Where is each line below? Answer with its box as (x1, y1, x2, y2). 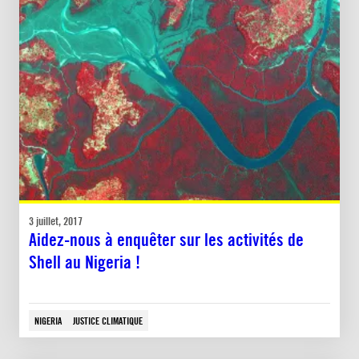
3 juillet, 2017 (29, 214, 83, 228)
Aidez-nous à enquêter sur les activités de (29, 229, 304, 251)
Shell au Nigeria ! (29, 252, 140, 273)
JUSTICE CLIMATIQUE (73, 314, 143, 328)
